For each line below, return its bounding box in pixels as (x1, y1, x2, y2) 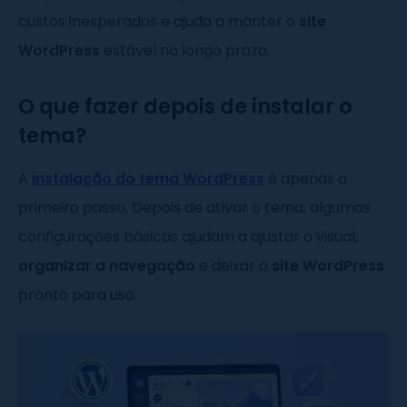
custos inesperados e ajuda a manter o (18, 11, 299, 33)
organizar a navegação (18, 255, 195, 277)
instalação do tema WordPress (32, 168, 264, 190)
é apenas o (264, 168, 347, 190)
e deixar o (195, 255, 272, 277)
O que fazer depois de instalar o (18, 92, 352, 122)
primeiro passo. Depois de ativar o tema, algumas (18, 197, 371, 219)
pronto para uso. (18, 284, 137, 306)
